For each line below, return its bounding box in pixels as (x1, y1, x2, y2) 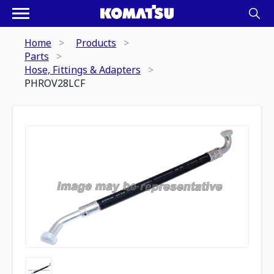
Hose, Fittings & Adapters (24, 63, 141, 76)
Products (76, 36, 116, 50)
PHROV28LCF (24, 76, 85, 90)
